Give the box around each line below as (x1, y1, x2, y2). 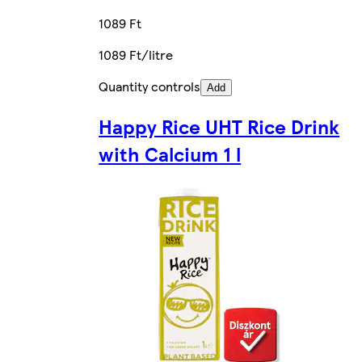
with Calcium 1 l (99, 139, 242, 167)
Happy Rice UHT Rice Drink (99, 112, 340, 140)
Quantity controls (99, 76, 201, 95)
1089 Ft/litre (99, 44, 174, 64)
